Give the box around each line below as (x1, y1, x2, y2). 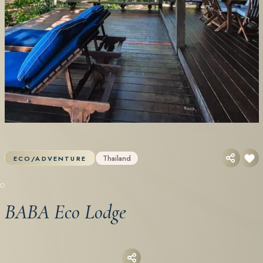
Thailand (103, 153, 131, 164)
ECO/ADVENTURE (13, 154, 87, 163)
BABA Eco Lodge (4, 200, 126, 224)
